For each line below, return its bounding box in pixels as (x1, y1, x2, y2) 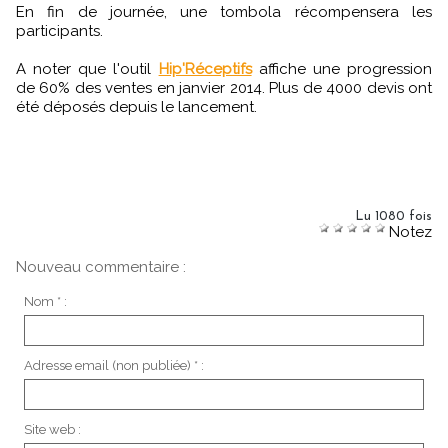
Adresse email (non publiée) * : (23, 358, 204, 374)
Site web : (23, 422, 81, 438)
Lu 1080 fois (355, 209, 432, 223)
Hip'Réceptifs (158, 59, 252, 78)
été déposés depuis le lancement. (16, 97, 257, 116)
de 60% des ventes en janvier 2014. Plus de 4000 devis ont (16, 78, 432, 97)
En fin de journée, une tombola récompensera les (16, 2, 432, 21)
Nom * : (23, 294, 67, 310)
